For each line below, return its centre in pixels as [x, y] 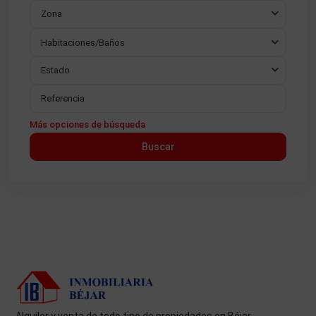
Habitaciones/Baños [83, 42]
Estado [55, 70]
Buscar [158, 146]
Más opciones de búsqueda [87, 124]
